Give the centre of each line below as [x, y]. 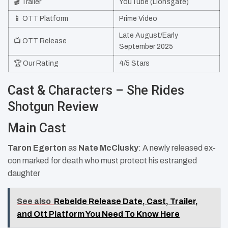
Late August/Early [149, 36]
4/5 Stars [134, 64]
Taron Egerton [37, 148]
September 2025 [146, 47]
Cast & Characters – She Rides [96, 91]
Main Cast [37, 128]
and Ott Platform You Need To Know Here [98, 214]
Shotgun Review [53, 107]
